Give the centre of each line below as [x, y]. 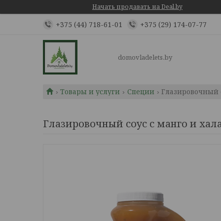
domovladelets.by [145, 57]
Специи [141, 92]
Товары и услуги [90, 92]
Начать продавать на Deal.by [137, 7]
